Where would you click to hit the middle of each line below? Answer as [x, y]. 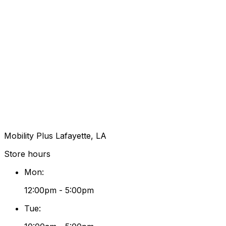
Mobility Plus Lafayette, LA [55, 135]
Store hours [27, 154]
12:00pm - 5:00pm [59, 190]
